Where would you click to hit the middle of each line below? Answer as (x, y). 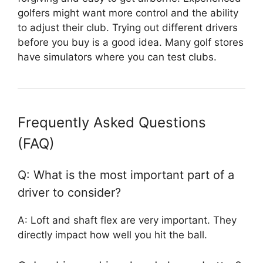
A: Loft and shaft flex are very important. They (127, 220)
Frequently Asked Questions (112, 122)
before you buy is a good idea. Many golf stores (131, 42)
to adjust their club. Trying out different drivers (128, 27)
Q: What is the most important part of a (126, 175)
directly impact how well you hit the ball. (112, 235)
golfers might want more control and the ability (128, 13)
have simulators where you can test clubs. (117, 57)
